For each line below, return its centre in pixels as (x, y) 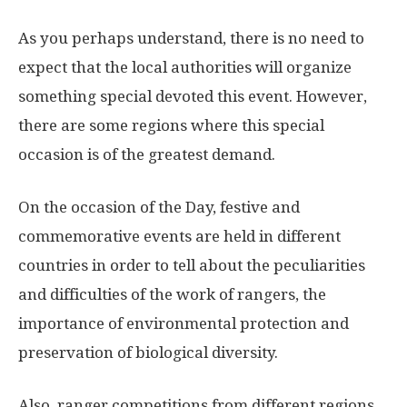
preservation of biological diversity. (148, 352)
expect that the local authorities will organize (185, 67)
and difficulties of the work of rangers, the (172, 294)
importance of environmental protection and (184, 323)
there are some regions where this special (171, 125)
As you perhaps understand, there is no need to (191, 38)
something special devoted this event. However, (193, 96)
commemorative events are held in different (179, 236)
